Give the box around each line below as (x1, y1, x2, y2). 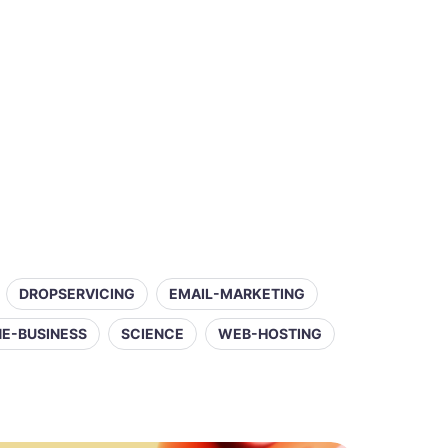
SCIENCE (121, 325, 184, 342)
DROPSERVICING (19, 285, 135, 302)
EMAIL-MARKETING (169, 285, 305, 302)
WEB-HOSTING (218, 325, 322, 342)
